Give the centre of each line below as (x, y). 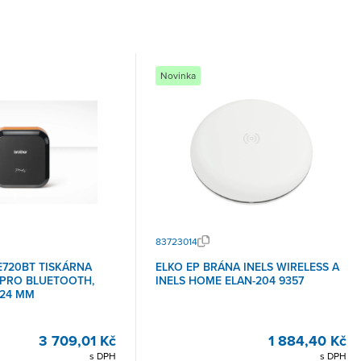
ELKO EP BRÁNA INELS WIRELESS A (247, 267)
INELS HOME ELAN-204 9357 (230, 281)
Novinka (178, 76)
